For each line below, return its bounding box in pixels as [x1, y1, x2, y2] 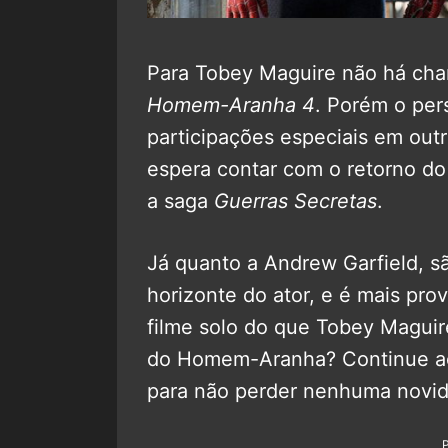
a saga [147, 188, 208, 213]
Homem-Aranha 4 [147, 92, 315, 117]
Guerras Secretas [208, 188, 377, 213]
